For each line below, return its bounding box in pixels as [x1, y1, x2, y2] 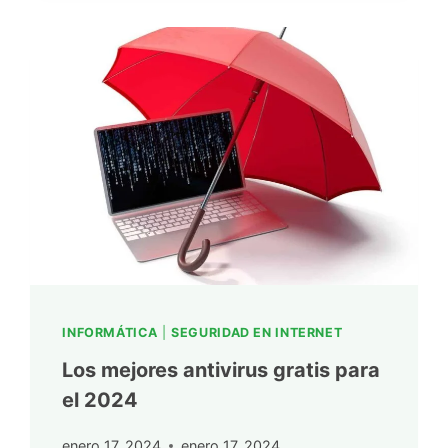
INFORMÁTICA [62, 325, 158, 341]
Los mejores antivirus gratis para [62, 358, 381, 383]
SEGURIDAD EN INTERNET [171, 325, 343, 341]
